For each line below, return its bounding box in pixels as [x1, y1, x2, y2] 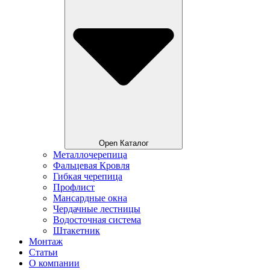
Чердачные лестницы [53, 204, 140, 214]
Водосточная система [53, 215, 141, 225]
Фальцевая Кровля [53, 160, 130, 171]
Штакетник [53, 225, 100, 236]
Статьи [29, 247, 58, 257]
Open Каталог [98, 139, 149, 148]
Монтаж [29, 236, 63, 246]
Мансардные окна [53, 193, 127, 203]
